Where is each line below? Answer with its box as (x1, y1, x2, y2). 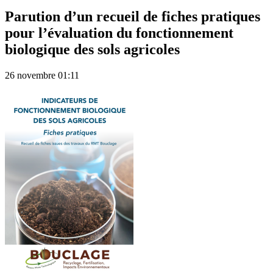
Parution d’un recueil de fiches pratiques (5, 9, 260, 25)
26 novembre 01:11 (5, 70, 79, 81)
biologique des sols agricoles (5, 41, 180, 58)
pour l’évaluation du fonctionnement (5, 25, 233, 41)
